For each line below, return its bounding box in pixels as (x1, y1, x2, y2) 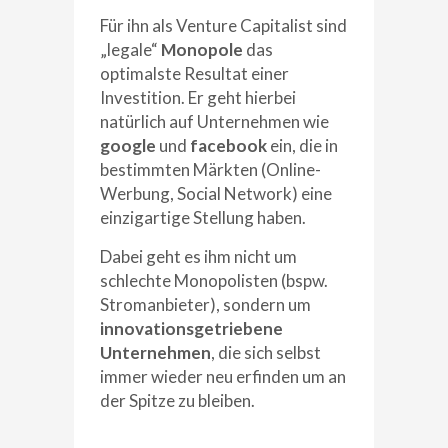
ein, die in (267, 134, 338, 156)
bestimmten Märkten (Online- (100, 158, 321, 180)
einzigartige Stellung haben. (100, 206, 306, 228)
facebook (190, 134, 267, 156)
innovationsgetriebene (100, 317, 283, 339)
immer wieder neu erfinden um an (100, 365, 346, 387)
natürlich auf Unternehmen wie (100, 110, 329, 132)
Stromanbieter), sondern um (100, 293, 311, 315)
